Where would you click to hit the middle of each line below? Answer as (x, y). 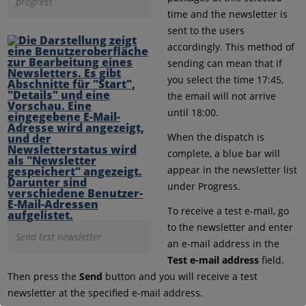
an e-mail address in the (223, 243)
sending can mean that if (224, 63)
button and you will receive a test (180, 276)
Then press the (44, 276)
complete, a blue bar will (223, 153)
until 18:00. (193, 112)
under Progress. (204, 186)
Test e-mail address (213, 260)
